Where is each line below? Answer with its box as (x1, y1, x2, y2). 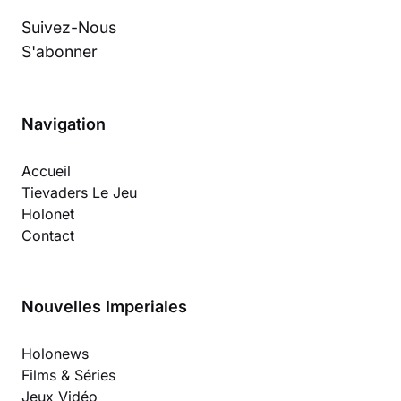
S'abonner (21, 42, 98, 62)
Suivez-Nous (21, 18, 116, 38)
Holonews (21, 345, 89, 363)
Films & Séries (21, 366, 115, 385)
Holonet (21, 205, 74, 224)
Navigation (21, 115, 106, 134)
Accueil (21, 162, 71, 181)
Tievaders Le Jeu (21, 183, 137, 202)
